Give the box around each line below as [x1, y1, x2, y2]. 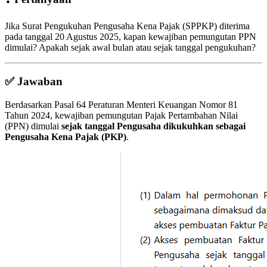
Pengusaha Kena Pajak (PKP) [5, 131, 126, 142]
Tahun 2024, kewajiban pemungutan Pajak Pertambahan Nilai [5, 110, 238, 120]
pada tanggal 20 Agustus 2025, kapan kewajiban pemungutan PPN [5, 32, 256, 42]
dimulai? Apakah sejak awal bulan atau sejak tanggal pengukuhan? [5, 42, 256, 53]
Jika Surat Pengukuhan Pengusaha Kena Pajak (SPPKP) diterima [5, 21, 250, 32]
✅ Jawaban [5, 75, 63, 88]
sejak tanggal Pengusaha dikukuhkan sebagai [61, 120, 246, 131]
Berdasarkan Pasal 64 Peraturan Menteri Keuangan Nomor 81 [5, 99, 238, 110]
